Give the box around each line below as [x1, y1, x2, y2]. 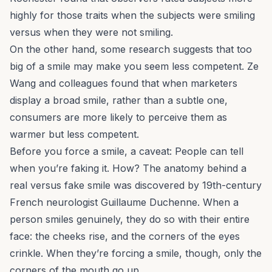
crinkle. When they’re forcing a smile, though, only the [10, 247, 262, 260]
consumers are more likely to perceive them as [10, 111, 227, 124]
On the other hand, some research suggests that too [10, 43, 252, 56]
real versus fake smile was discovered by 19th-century [10, 179, 262, 192]
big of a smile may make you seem [10, 60, 172, 73]
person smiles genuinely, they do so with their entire [10, 213, 250, 226]
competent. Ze [189, 60, 259, 73]
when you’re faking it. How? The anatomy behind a [10, 162, 246, 175]
